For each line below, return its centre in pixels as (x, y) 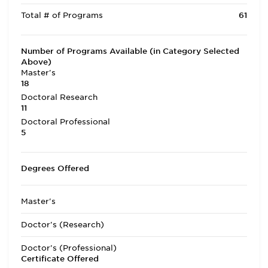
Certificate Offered (60, 259)
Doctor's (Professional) (69, 248)
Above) (36, 62)
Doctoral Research (59, 97)
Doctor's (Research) (63, 225)
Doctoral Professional (66, 122)
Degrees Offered (55, 168)
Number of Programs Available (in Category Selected (130, 51)
